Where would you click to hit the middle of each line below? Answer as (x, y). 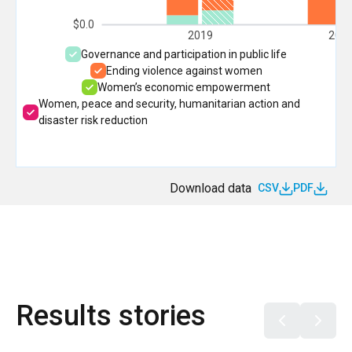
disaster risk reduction (93, 120)
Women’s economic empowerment (184, 87)
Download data (211, 188)
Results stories (111, 315)
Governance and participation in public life (184, 54)
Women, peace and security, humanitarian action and (169, 103)
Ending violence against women (184, 70)
